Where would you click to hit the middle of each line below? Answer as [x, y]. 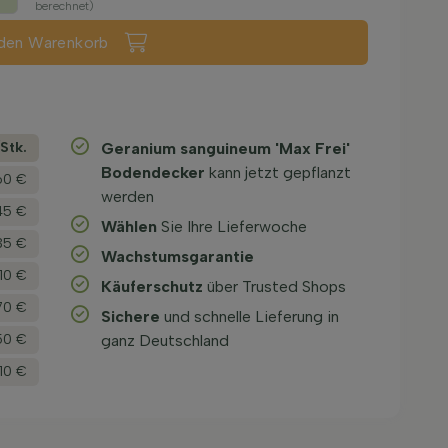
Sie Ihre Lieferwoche [232, 226]
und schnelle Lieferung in [250, 316]
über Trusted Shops [275, 286]
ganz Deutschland [165, 340]
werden [128, 196]
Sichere [131, 316]
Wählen [129, 226]
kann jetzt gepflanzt [278, 172]
